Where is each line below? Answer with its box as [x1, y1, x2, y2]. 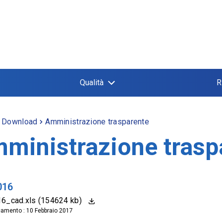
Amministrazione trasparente [45, 117, 149, 126]
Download [1, 117, 38, 126]
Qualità [80, 78, 104, 87]
